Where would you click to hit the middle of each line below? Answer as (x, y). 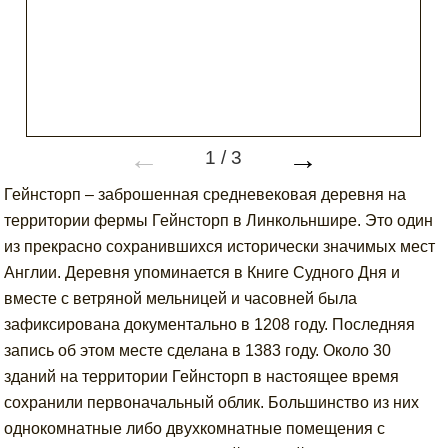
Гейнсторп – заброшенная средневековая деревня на (205, 194)
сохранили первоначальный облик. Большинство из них (212, 402)
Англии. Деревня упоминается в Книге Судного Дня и (202, 272)
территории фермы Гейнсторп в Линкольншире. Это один (219, 220)
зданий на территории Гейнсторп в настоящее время (202, 376)
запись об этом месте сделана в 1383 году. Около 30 (198, 350)
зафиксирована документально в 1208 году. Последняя (210, 324)
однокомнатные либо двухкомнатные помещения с (195, 428)
